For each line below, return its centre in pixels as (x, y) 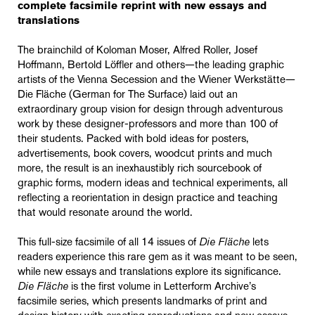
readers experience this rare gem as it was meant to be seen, (157, 258)
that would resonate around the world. (105, 213)
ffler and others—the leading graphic (200, 66)
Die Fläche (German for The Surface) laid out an (128, 95)
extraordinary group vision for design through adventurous (150, 110)
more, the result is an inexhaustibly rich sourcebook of (140, 169)
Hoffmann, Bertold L (64, 66)
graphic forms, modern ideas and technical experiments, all (153, 184)
